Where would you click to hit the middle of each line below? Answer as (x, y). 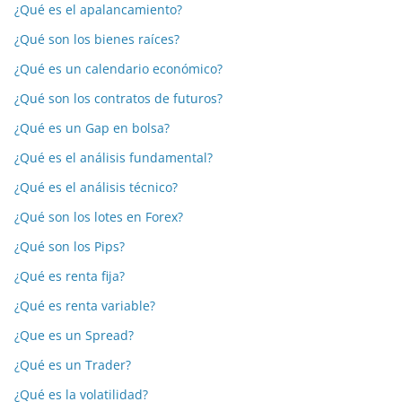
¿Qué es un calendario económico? (118, 69)
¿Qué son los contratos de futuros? (118, 98)
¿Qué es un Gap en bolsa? (92, 128)
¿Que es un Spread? (74, 335)
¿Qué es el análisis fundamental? (114, 157)
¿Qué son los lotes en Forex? (99, 217)
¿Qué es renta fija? (70, 276)
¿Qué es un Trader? (73, 365)
